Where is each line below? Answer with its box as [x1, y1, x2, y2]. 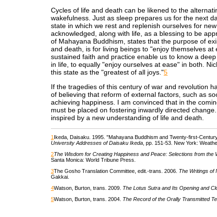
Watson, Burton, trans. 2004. [54, 196, 123, 202]
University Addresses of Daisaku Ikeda [51, 140, 143, 146]
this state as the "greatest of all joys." [51, 68, 164, 76]
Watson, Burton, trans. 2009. [54, 185, 123, 191]
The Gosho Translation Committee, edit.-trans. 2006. [54, 168, 179, 174]
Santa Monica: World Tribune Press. [51, 157, 136, 163]
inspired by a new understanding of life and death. [51, 114, 204, 122]
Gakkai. [51, 174, 69, 180]
